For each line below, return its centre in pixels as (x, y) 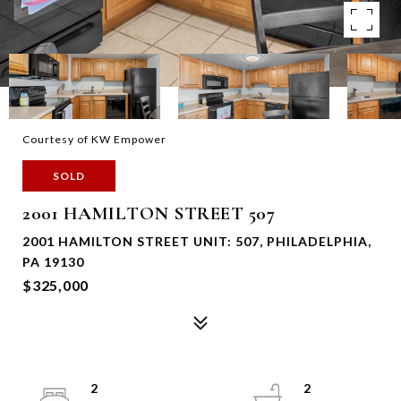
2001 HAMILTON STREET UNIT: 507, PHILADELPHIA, (197, 241)
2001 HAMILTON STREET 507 (149, 213)
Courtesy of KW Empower (94, 139)
